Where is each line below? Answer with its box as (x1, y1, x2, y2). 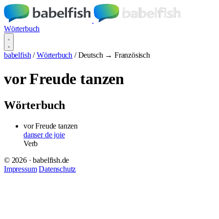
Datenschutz (39, 164, 76, 173)
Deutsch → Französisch (78, 51, 150, 59)
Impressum (4, 164, 37, 173)
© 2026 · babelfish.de (4, 155, 69, 164)
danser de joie (23, 130, 65, 139)
